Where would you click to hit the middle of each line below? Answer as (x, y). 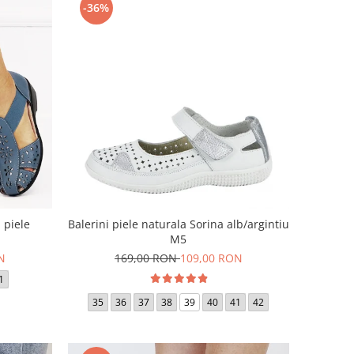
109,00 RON (211, 258)
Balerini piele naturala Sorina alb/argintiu (178, 224)
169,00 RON (147, 258)
